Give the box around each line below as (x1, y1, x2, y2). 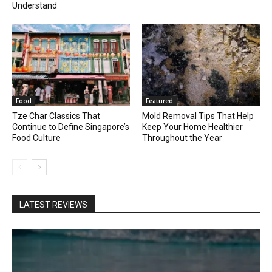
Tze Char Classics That (12, 111, 100, 121)
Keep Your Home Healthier (142, 122, 243, 132)
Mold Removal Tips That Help (142, 111, 254, 121)
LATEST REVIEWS (19, 200, 87, 210)
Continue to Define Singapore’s (12, 122, 129, 132)
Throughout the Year (142, 133, 222, 143)
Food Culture (12, 133, 61, 143)
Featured (146, 97, 173, 106)
